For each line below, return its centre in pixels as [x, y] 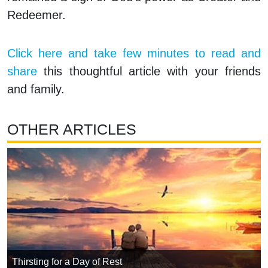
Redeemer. [36, 15]
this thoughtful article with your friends [149, 71]
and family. [36, 89]
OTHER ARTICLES [72, 130]
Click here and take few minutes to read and [134, 54]
